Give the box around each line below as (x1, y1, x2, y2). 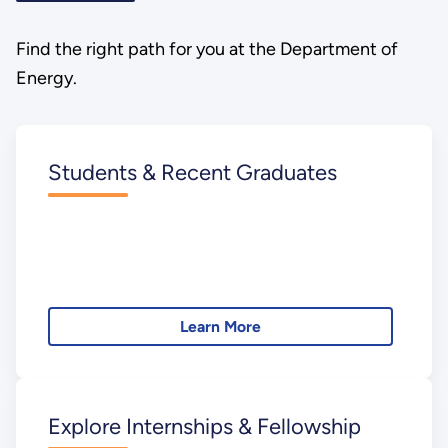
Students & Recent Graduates (47, 159, 337, 187)
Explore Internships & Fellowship (47, 412, 361, 440)
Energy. (15, 67, 77, 90)
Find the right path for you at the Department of (15, 38, 398, 61)
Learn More (179, 317, 261, 337)
